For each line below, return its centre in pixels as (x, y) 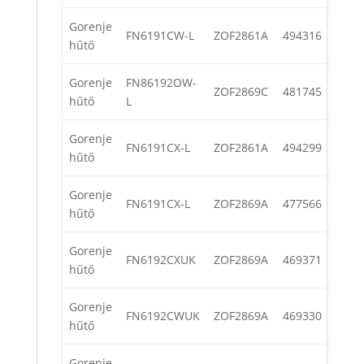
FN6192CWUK (163, 316)
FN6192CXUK (161, 260)
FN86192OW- (161, 83)
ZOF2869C (241, 92)
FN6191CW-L (160, 36)
